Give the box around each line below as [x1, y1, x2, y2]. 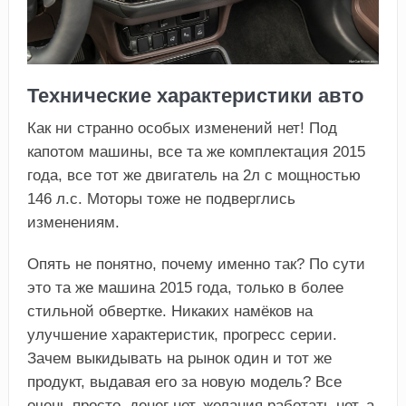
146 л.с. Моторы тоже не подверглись [26, 190, 295, 208]
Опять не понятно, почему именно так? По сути [26, 256, 365, 274]
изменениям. [26, 214, 120, 232]
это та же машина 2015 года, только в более [26, 279, 343, 297]
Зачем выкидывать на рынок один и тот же [26, 350, 332, 368]
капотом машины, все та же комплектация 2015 [26, 143, 365, 161]
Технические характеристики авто [26, 81, 363, 110]
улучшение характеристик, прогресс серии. [26, 326, 337, 344]
